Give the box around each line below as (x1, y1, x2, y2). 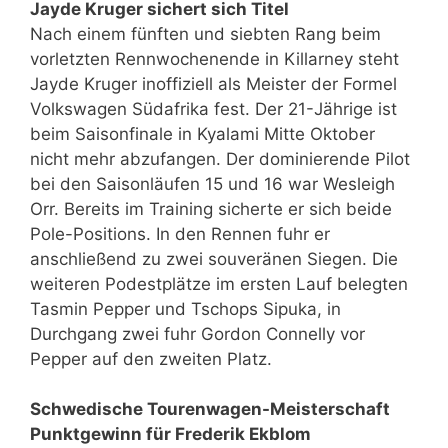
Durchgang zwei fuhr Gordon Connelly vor (30, 324, 365, 344)
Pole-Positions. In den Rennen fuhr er (30, 224, 330, 244)
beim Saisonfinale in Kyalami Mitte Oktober (30, 124, 375, 144)
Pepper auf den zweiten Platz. (30, 349, 272, 369)
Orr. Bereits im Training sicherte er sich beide (30, 199, 392, 219)
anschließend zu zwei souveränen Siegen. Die (30, 249, 398, 269)
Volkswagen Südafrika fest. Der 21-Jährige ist (30, 99, 397, 119)
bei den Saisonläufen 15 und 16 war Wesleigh (30, 174, 395, 194)
